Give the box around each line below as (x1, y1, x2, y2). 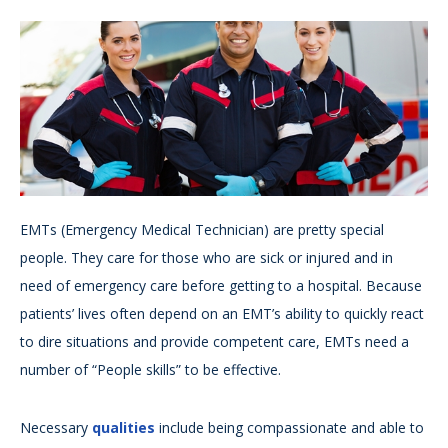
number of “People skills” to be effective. (20, 360, 281, 380)
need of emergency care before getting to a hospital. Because (20, 276, 422, 296)
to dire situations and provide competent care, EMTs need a (20, 332, 409, 352)
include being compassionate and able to (155, 418, 424, 438)
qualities (92, 418, 155, 438)
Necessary (20, 418, 92, 438)
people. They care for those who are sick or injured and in (20, 248, 393, 268)
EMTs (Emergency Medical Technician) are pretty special (20, 220, 384, 240)
